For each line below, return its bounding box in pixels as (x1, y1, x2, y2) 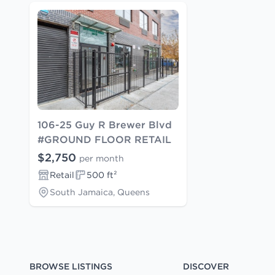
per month (79, 152, 124, 164)
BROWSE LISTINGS (29, 260, 112, 272)
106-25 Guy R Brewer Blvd (37, 118, 172, 131)
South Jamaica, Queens (50, 186, 150, 198)
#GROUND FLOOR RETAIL (37, 133, 171, 145)
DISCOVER (182, 260, 229, 272)
